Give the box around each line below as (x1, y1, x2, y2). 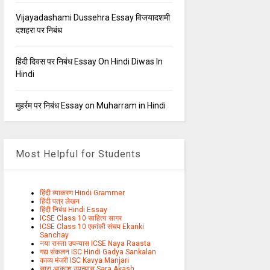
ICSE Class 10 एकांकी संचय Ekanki (39, 222, 144, 231)
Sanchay (39, 231, 69, 240)
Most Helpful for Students (15, 148, 141, 160)
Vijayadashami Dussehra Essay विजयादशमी (15, 13, 170, 23)
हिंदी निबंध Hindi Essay (39, 206, 107, 215)
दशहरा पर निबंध (15, 25, 62, 36)
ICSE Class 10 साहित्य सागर (39, 214, 122, 223)
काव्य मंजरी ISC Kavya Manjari (39, 256, 129, 265)
